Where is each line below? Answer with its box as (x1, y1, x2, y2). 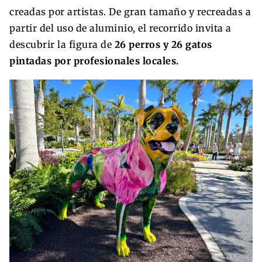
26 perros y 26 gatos (114, 38, 212, 50)
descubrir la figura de (9, 38, 115, 50)
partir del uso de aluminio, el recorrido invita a (9, 22, 232, 34)
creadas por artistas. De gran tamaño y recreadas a (9, 5, 251, 18)
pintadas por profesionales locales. (9, 54, 179, 67)
